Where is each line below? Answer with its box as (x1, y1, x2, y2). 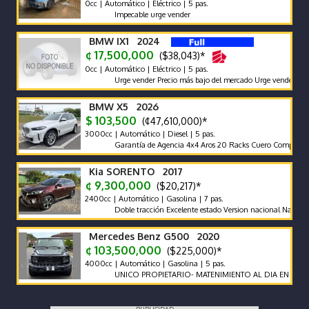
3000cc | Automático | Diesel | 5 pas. (83, 129, 215, 139)
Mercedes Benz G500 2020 (89, 230, 219, 242)
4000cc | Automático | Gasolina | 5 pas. (83, 259, 226, 268)
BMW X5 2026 (89, 101, 159, 112)
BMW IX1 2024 (89, 35, 160, 47)
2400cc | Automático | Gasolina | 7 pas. (83, 194, 223, 203)
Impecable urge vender (93, 9, 170, 19)
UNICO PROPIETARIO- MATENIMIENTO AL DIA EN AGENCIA (93, 270, 303, 279)
